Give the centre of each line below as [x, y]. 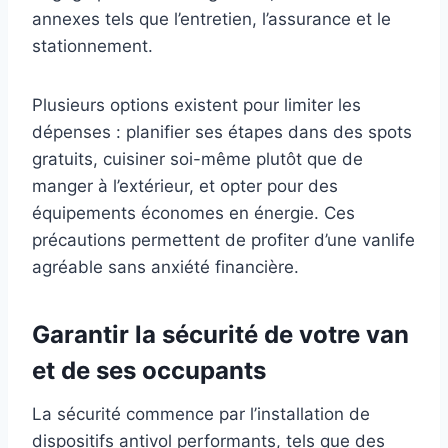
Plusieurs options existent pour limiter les [196, 105]
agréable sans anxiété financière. [165, 267]
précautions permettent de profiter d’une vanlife [223, 240]
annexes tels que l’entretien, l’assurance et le [211, 19]
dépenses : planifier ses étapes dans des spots [222, 132]
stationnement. [92, 46]
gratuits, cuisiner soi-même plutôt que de [197, 159]
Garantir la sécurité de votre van [220, 335]
